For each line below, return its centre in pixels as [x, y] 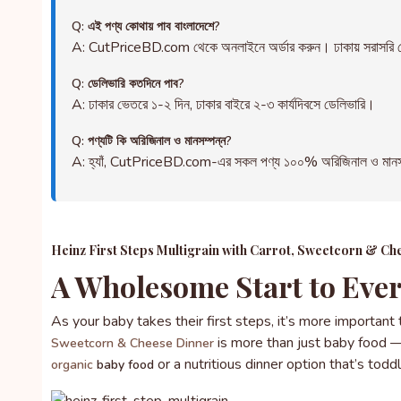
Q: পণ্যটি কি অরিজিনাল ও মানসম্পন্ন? [152, 141]
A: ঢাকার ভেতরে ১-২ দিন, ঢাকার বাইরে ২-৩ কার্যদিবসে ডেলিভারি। [223, 105]
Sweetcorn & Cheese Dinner [132, 343]
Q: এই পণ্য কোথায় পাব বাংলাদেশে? [146, 26]
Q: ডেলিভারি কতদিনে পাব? [128, 84]
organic [72, 365]
